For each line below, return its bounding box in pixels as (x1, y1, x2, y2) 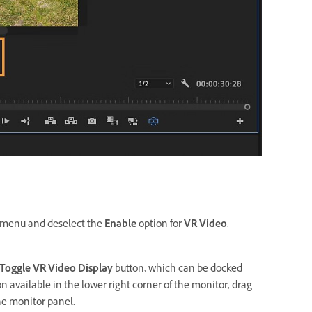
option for (136, 217, 184, 233)
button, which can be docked (113, 261, 242, 278)
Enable (104, 217, 136, 233)
